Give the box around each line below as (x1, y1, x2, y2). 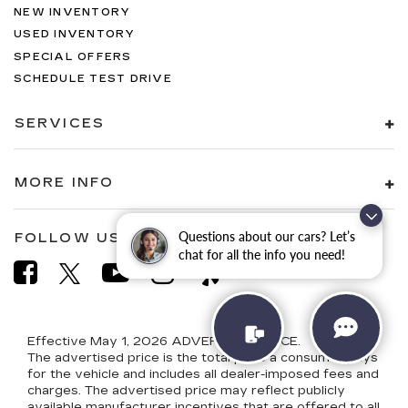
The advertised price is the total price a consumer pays (27, 350, 378, 365)
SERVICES (15, 115, 105, 131)
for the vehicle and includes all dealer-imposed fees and (27, 366, 379, 382)
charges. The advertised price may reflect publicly (27, 382, 345, 398)
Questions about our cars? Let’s (178, 229, 355, 244)
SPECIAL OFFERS (14, 50, 132, 63)
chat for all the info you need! (178, 247, 345, 262)
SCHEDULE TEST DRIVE (14, 73, 172, 86)
